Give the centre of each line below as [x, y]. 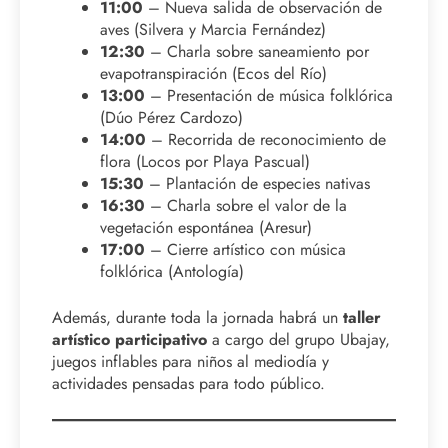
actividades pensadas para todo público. [188, 383]
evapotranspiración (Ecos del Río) [213, 73]
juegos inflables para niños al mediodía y [190, 361]
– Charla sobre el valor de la [246, 205]
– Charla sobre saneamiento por [257, 51]
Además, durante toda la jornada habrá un [197, 317]
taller [362, 317]
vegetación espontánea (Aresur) [206, 227]
